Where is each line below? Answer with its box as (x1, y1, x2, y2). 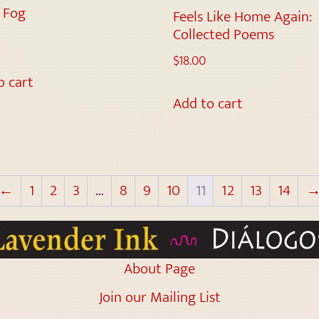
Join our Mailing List (98, 284, 221, 310)
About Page (124, 256, 195, 281)
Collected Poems (173, 21, 275, 47)
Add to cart (173, 91, 244, 117)
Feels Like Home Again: (173, 4, 313, 29)
